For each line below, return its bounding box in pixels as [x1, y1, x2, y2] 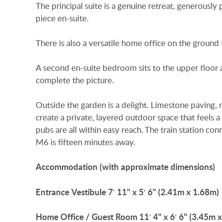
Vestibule [71, 186, 106, 198]
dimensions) [170, 161, 215, 173]
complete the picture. [36, 74, 114, 86]
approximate [121, 161, 168, 173]
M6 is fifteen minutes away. [36, 136, 135, 148]
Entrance [36, 186, 69, 198]
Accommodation [36, 161, 98, 173]
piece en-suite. [36, 12, 89, 24]
